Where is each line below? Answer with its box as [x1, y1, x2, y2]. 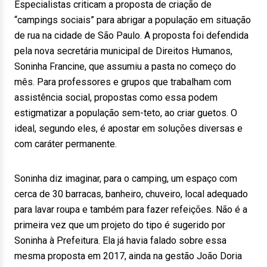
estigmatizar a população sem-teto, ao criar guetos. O [14, 107, 237, 119]
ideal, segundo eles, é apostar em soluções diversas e [14, 123, 243, 134]
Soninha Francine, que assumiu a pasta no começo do [14, 61, 236, 72]
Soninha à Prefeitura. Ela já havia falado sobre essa [14, 235, 226, 246]
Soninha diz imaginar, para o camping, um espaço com [14, 173, 237, 184]
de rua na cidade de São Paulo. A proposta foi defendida [14, 30, 249, 41]
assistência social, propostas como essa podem [14, 92, 218, 103]
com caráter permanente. [14, 138, 117, 150]
